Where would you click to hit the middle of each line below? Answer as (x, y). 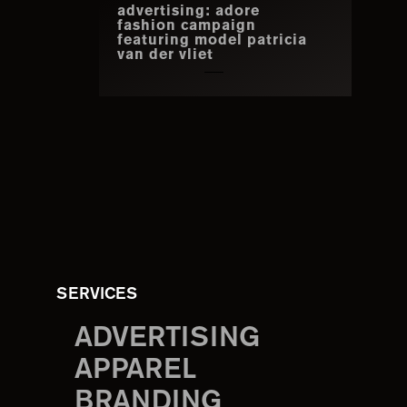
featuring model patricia (212, 41)
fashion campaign (186, 27)
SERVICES (97, 295)
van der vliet (165, 56)
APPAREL (135, 371)
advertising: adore (188, 12)
